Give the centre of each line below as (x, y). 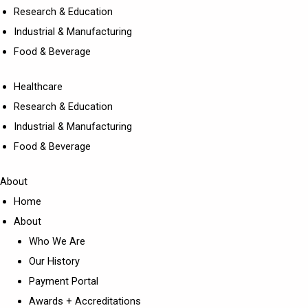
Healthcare (38, 87)
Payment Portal (63, 281)
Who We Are (57, 241)
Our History (54, 261)
